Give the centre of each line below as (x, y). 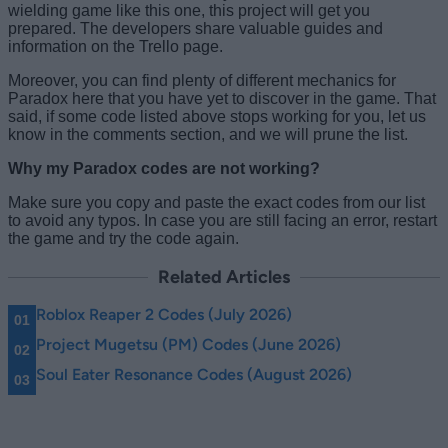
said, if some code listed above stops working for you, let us (217, 116)
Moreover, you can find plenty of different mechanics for (202, 80)
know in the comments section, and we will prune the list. (208, 134)
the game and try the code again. (123, 238)
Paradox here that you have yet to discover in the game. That (222, 98)
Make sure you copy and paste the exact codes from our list (216, 202)
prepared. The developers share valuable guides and (195, 28)
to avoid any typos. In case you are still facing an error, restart (222, 220)
